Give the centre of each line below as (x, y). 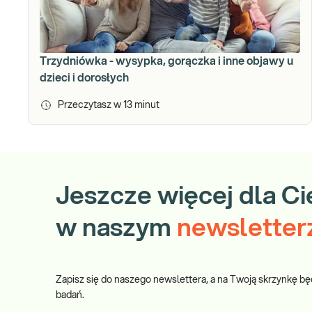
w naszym (114, 228)
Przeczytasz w (91, 105)
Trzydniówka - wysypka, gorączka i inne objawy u (166, 61)
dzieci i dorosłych (84, 78)
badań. (70, 295)
